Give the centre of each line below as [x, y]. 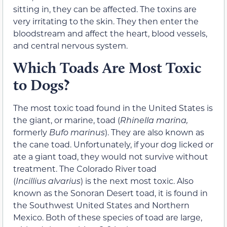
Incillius [31, 180]
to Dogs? [41, 85]
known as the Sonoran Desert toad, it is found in [110, 193]
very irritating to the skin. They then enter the [106, 21]
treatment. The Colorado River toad [85, 168]
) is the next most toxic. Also [137, 180]
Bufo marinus [77, 132]
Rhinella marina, [154, 120]
